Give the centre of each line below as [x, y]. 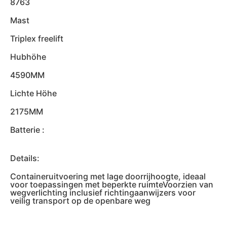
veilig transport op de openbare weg [80, 201]
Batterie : [27, 130]
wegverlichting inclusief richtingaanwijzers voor [103, 193]
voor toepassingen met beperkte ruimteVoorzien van [112, 184]
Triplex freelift [37, 39]
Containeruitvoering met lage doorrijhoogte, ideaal [108, 176]
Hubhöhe [28, 57]
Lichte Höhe [33, 93]
